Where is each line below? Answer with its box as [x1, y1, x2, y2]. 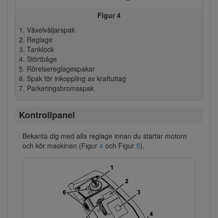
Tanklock [26, 44, 54, 54]
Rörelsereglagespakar [26, 63, 95, 73]
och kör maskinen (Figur [22, 141, 99, 151]
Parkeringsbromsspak [26, 83, 94, 93]
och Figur [103, 141, 136, 151]
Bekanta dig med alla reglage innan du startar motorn [22, 131, 187, 141]
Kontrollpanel [18, 109, 75, 122]
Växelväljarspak [26, 24, 75, 35]
